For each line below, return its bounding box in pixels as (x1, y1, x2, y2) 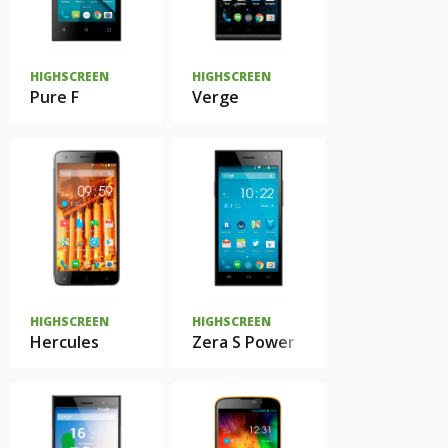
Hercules (30, 331, 99, 353)
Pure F (30, 86, 79, 108)
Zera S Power (192, 331, 295, 353)
